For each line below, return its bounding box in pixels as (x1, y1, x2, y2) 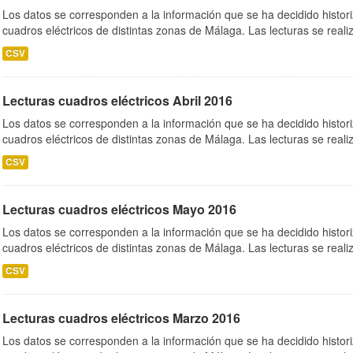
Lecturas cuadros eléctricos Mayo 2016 (2, 200, 236, 218)
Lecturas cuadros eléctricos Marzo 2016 (2, 309, 240, 327)
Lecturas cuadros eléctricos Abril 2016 (2, 91, 232, 110)
